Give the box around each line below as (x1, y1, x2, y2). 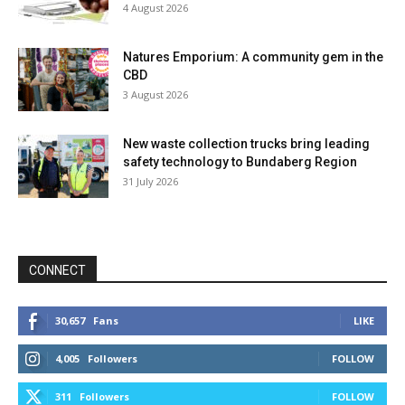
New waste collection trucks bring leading (123, 137, 370, 152)
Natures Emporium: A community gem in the (123, 50, 383, 65)
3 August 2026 (123, 88, 188, 102)
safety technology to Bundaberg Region (123, 155, 357, 170)
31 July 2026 (123, 174, 178, 189)
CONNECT (29, 263, 86, 278)
